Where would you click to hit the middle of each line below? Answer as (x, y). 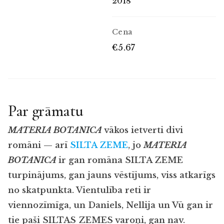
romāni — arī (39, 145)
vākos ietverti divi (143, 130)
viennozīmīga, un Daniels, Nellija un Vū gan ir (110, 205)
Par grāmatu (46, 110)
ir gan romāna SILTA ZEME (121, 160)
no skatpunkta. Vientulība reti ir (79, 190)
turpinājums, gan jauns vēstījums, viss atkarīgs (112, 175)
